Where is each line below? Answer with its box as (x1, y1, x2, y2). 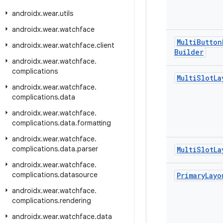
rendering (60, 196, 91, 205)
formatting (77, 118, 111, 127)
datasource (60, 170, 98, 179)
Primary (177, 171, 205, 180)
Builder (174, 47, 204, 57)
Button (197, 37, 222, 47)
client (97, 41, 114, 50)
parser (77, 144, 98, 153)
